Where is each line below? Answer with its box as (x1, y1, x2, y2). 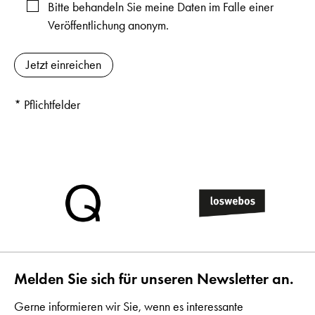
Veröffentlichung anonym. (48, 18, 169, 34)
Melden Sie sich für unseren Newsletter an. (14, 269, 294, 289)
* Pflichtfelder (14, 97, 80, 113)
